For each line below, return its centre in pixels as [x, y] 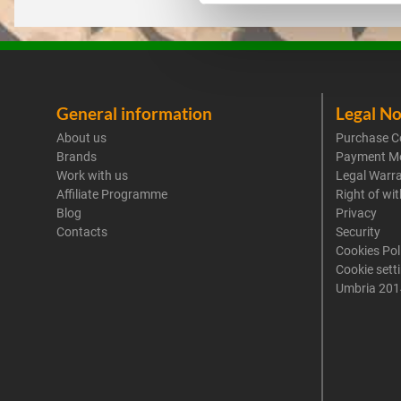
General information [134, 113]
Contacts [82, 232]
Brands [77, 157]
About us [81, 138]
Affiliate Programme [112, 194]
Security [358, 232]
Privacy [356, 213]
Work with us [92, 175]
